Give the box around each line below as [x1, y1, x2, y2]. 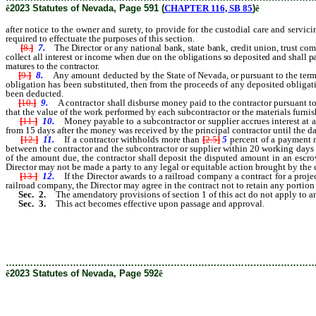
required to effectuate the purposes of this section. [6, 32, 195, 44]
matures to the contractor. [6, 60, 99, 71]
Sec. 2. [6, 188, 51, 200]
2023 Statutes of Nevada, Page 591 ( [10, 2, 164, 13]
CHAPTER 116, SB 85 [164, 2, 253, 13]
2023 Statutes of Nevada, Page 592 [10, 267, 159, 279]
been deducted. [6, 87, 63, 99]
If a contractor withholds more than [59, 133, 202, 145]
